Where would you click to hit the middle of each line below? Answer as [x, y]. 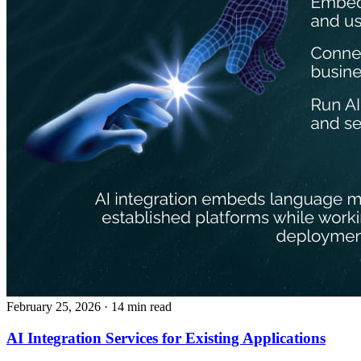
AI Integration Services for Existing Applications [166, 338]
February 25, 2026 [54, 306]
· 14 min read [138, 306]
